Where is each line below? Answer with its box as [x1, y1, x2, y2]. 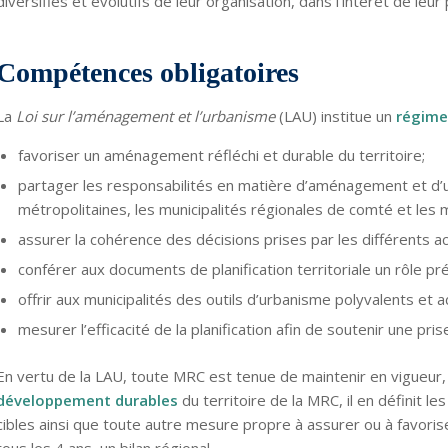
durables [114, 390, 178, 411]
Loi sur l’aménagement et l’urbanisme [15, 105, 275, 126]
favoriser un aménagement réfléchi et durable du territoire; [17, 145, 425, 166]
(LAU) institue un [274, 105, 396, 126]
